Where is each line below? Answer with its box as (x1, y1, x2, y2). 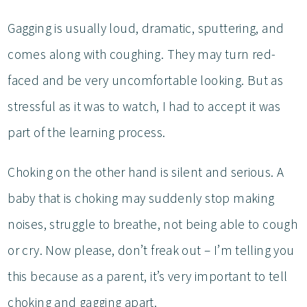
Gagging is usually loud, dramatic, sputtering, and (8, 19, 284, 36)
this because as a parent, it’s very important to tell (8, 267, 288, 284)
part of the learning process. (8, 123, 169, 140)
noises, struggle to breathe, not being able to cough (8, 215, 298, 232)
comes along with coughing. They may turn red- (8, 45, 276, 62)
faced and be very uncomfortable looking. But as (8, 71, 284, 88)
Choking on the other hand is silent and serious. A (8, 163, 284, 180)
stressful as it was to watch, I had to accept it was (8, 97, 281, 114)
